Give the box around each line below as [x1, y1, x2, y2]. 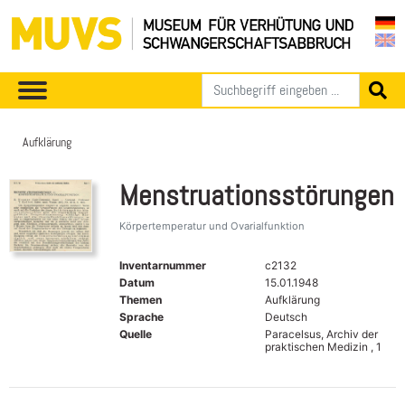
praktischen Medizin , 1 [264, 339, 381, 353]
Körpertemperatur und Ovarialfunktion [119, 219, 305, 232]
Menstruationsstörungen [119, 176, 394, 214]
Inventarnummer [119, 258, 206, 272]
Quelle [119, 326, 152, 341]
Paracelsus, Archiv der [264, 326, 378, 341]
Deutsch [264, 309, 307, 324]
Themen [119, 292, 162, 306]
